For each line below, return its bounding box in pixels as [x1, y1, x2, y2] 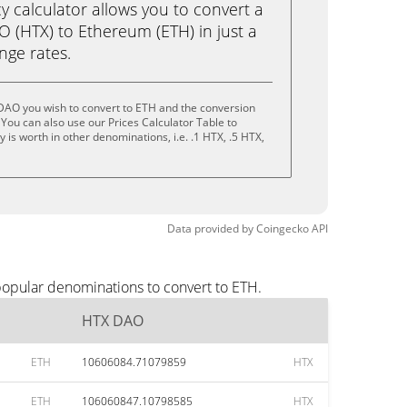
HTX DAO [82, 311, 144, 331]
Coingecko [256, 221, 309, 236]
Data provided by [167, 221, 253, 236]
